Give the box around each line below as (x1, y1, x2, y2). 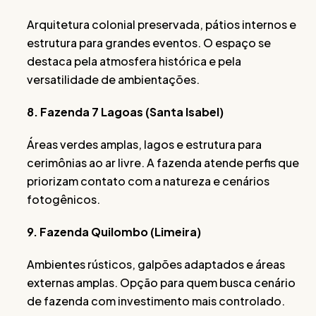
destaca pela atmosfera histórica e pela (27, 53, 241, 68)
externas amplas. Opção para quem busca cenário (27, 274, 296, 290)
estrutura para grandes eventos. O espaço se (27, 35, 271, 50)
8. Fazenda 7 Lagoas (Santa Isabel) (27, 104, 224, 119)
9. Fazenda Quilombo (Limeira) (27, 224, 201, 239)
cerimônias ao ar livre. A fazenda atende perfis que (27, 154, 299, 170)
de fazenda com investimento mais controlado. (27, 293, 285, 308)
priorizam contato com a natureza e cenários (27, 173, 269, 188)
